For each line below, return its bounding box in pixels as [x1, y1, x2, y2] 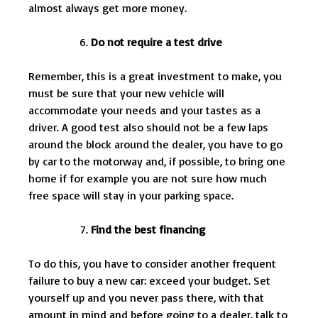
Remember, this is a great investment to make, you [28, 69, 282, 84]
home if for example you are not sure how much [28, 171, 267, 186]
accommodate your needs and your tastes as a [28, 103, 261, 118]
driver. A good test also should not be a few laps [28, 120, 268, 135]
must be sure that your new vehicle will [28, 86, 224, 101]
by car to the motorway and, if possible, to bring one [28, 154, 285, 169]
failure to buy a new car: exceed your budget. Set [28, 273, 270, 288]
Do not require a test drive [91, 35, 222, 50]
